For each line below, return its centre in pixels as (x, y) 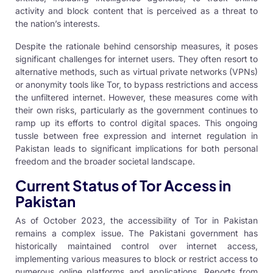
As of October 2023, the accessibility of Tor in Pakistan (136, 220)
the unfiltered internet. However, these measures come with (136, 97)
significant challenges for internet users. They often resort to (136, 58)
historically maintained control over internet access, (136, 246)
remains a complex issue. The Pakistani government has (136, 233)
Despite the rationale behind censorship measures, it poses (136, 46)
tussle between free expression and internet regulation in (136, 135)
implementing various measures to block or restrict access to (136, 258)
